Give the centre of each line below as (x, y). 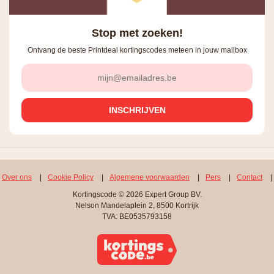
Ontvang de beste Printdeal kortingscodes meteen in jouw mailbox (137, 50)
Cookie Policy (71, 177)
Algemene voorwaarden (150, 177)
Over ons (17, 177)
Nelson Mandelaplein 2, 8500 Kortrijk (137, 205)
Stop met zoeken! (137, 33)
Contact (250, 177)
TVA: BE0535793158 (137, 216)
